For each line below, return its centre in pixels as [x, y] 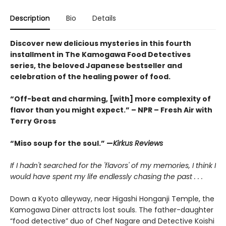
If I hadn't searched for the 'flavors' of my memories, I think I [113, 166]
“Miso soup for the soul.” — [62, 144]
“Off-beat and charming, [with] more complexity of [110, 99]
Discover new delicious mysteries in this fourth [101, 44]
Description [30, 18]
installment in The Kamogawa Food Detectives [100, 55]
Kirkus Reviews [138, 144]
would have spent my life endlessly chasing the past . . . [106, 177]
